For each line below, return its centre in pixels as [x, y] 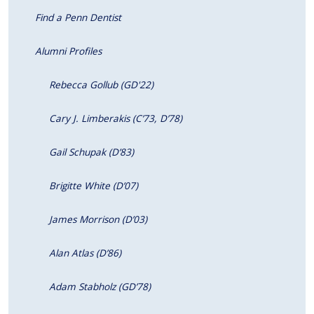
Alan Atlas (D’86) [85, 253]
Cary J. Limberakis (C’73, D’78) [116, 118]
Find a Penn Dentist [78, 18]
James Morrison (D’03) [98, 219]
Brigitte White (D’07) [94, 186]
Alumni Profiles [68, 51]
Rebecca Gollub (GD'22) [101, 85]
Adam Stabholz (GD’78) [100, 287]
